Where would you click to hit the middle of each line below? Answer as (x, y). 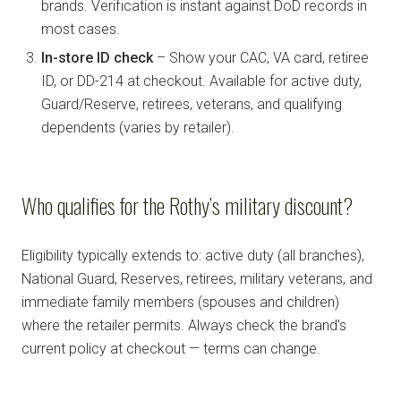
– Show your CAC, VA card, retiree (261, 57)
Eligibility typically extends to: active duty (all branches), (193, 255)
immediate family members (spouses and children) (180, 302)
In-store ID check (97, 57)
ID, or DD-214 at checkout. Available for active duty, (201, 81)
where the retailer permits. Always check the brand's (184, 325)
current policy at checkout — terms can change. (171, 348)
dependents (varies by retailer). (138, 127)
